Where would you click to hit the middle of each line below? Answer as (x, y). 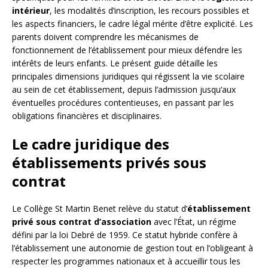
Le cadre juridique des (91, 144)
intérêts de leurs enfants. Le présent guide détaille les (115, 63)
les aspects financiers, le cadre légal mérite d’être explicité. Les (133, 24)
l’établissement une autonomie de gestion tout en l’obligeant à (133, 248)
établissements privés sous (109, 163)
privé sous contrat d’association (82, 222)
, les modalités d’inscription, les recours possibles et (150, 11)
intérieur (31, 11)
